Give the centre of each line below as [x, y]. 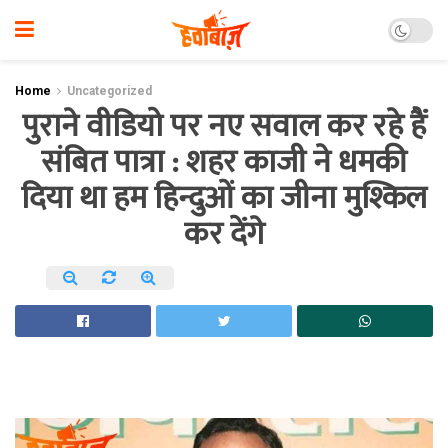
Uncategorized [109, 91]
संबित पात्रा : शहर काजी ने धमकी [224, 162]
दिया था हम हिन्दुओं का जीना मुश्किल [224, 198]
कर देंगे [224, 234]
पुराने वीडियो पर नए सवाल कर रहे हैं [224, 126]
